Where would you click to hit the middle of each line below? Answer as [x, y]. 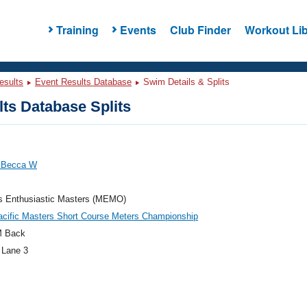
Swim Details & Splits [185, 82]
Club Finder [200, 29]
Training [77, 29]
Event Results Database [83, 82]
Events [138, 29]
